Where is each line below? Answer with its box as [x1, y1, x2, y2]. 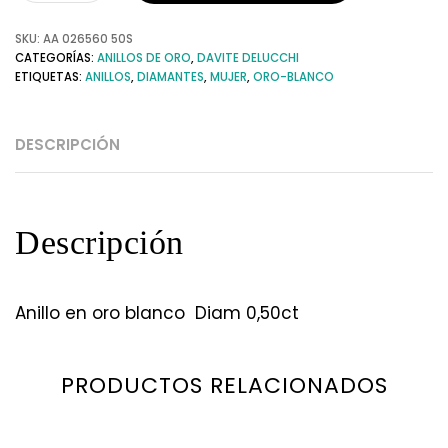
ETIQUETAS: [15, 68, 85, 85]
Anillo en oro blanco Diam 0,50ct [15, 300, 299, 325]
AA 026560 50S [43, 30, 133, 47]
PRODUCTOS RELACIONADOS [60, 370, 388, 402]
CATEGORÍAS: [15, 49, 97, 66]
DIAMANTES [137, 68, 204, 85]
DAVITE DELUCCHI [197, 49, 299, 66]
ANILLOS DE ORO [97, 49, 191, 66]
